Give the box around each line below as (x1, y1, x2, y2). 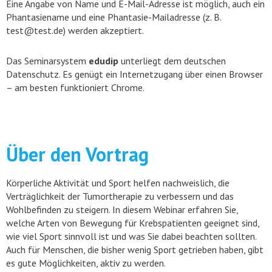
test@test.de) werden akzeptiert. (6, 24, 144, 36)
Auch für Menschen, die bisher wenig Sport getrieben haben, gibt (6, 243, 263, 256)
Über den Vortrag (6, 141, 149, 167)
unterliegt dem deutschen (118, 55, 226, 67)
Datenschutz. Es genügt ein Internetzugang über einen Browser (6, 68, 263, 80)
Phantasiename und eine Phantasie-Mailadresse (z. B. (6, 11, 221, 23)
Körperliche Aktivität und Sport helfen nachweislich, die (6, 177, 229, 189)
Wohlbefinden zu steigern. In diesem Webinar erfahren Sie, (6, 203, 238, 216)
